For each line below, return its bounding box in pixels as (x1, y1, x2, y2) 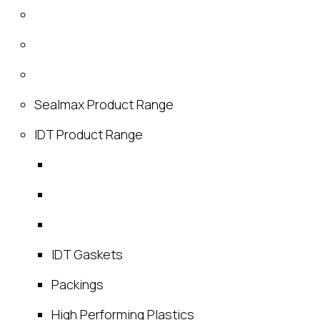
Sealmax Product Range (34, 96, 174, 114)
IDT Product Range (34, 126, 143, 144)
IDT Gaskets (51, 246, 123, 264)
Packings (51, 276, 104, 294)
